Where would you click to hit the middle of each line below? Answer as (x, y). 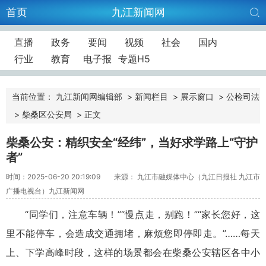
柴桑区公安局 (47, 114)
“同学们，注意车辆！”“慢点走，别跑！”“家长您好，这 (142, 214)
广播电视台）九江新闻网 (45, 191)
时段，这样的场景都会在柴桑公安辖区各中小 (162, 252)
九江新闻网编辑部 (89, 96)
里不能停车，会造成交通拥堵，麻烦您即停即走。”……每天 (133, 233)
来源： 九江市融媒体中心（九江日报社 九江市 (187, 176)
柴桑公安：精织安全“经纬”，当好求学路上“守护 (132, 142)
